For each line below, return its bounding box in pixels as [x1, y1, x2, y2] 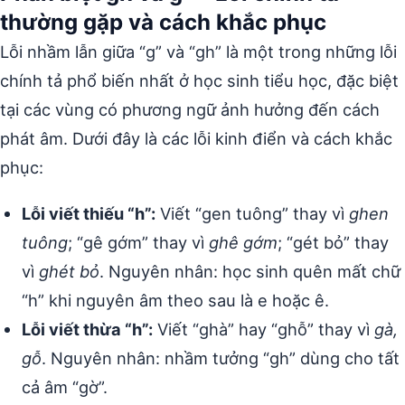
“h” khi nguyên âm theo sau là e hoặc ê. [22, 289, 329, 310]
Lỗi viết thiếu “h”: [22, 202, 155, 223]
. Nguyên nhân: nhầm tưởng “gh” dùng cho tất [42, 347, 400, 368]
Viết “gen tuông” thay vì [155, 202, 349, 223]
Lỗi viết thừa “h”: [22, 318, 153, 339]
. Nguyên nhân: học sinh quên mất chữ [99, 260, 400, 281]
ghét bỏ [39, 260, 99, 281]
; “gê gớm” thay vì [68, 231, 209, 252]
